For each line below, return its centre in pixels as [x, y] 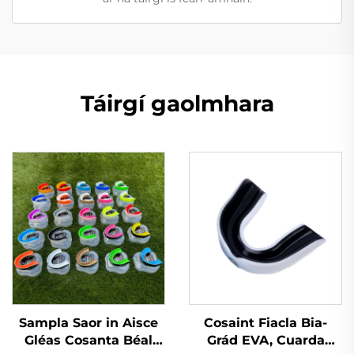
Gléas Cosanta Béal [88, 340]
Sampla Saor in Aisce [88, 322]
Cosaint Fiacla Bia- [265, 322]
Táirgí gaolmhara [177, 103]
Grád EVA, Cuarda [265, 340]
